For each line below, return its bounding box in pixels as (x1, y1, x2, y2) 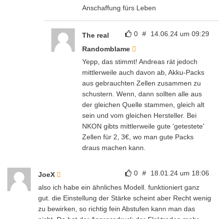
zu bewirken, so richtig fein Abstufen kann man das (38, 204, 195, 213)
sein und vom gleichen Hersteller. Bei (82, 111, 197, 119)
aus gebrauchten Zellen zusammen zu (82, 79, 201, 87)
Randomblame (82, 44, 132, 53)
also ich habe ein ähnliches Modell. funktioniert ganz (38, 183, 199, 191)
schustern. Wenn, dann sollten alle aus (82, 89, 202, 98)
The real (82, 31, 109, 39)
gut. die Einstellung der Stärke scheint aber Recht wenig (38, 194, 211, 202)
